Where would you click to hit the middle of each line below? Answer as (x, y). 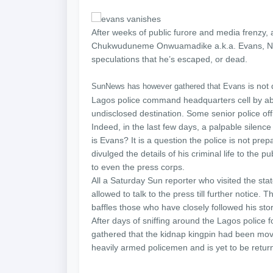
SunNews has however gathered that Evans (168, 86)
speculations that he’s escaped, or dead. (169, 59)
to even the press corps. (138, 167)
